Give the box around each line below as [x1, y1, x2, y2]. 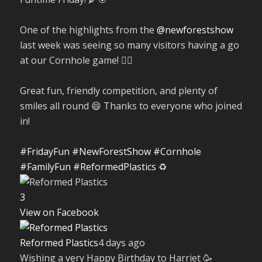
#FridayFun [19, 144, 70, 158]
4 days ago [98, 236, 145, 249]
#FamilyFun [19, 160, 71, 173]
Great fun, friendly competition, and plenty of [19, 84, 218, 97]
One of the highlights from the [19, 23, 157, 36]
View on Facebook [19, 205, 99, 219]
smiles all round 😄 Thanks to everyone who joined [19, 99, 242, 112]
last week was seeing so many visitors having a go [19, 38, 239, 51]
